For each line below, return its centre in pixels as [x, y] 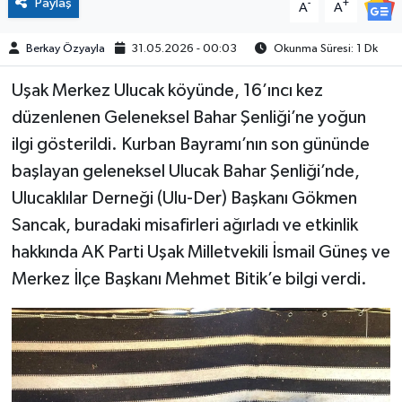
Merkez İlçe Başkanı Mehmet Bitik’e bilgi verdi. [189, 280]
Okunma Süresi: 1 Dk [324, 49]
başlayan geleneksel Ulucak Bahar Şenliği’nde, [185, 172]
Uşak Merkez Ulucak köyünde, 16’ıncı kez [167, 91]
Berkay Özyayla [65, 49]
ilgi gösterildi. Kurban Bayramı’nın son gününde [190, 145]
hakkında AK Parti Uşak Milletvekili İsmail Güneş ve [201, 253]
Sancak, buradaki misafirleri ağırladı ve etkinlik [184, 226]
